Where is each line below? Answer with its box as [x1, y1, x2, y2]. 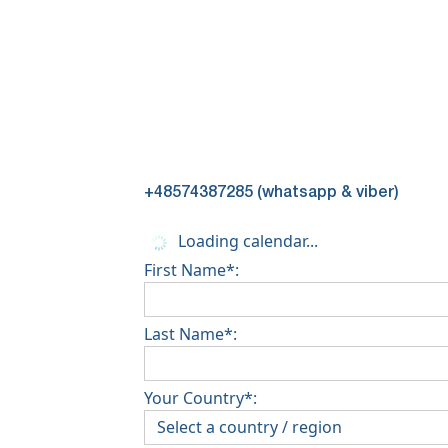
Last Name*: [144, 322, 237, 345]
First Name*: [144, 258, 239, 281]
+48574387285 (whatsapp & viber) [144, 185, 399, 200]
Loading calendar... [174, 229, 318, 252]
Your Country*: [144, 386, 257, 409]
